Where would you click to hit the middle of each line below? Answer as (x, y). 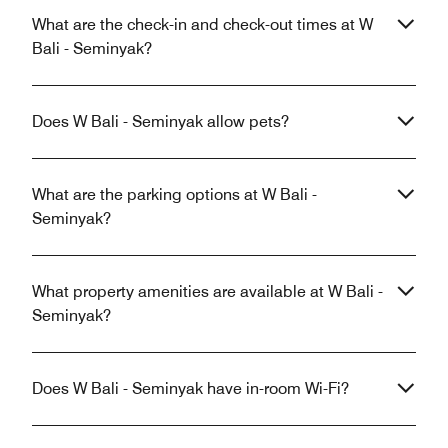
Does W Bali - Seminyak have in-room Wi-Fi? (190, 388)
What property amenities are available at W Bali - (207, 291)
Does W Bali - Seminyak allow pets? (160, 121)
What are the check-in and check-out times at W (202, 24)
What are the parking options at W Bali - (174, 194)
